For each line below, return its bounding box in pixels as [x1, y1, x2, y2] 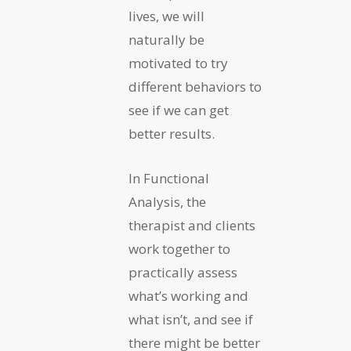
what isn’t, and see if [128, 310, 253, 329]
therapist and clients [128, 216, 255, 235]
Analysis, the [128, 193, 206, 212]
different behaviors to [128, 78, 262, 96]
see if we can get [128, 101, 229, 120]
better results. [128, 125, 215, 143]
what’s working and [128, 287, 248, 306]
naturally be [128, 31, 204, 49]
